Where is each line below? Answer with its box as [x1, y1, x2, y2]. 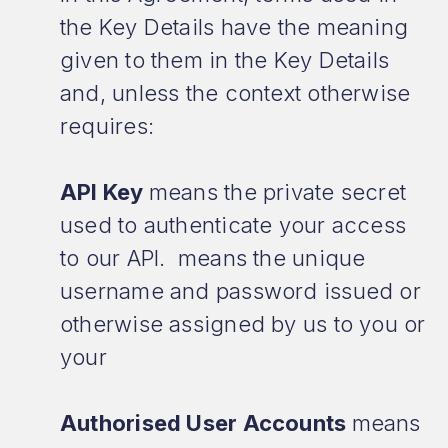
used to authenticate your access [60, 212, 407, 238]
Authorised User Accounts [60, 410, 352, 436]
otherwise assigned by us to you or [60, 311, 426, 337]
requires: [60, 113, 154, 139]
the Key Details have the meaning [60, 14, 409, 40]
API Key [60, 179, 149, 205]
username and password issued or [60, 278, 421, 304]
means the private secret [148, 179, 407, 205]
